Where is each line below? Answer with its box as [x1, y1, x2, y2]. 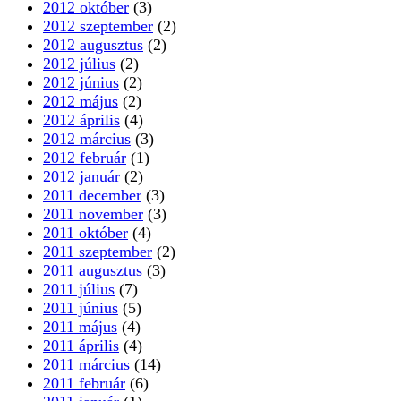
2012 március [43, 130, 131, 149]
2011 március [43, 355, 130, 374]
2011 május [43, 318, 117, 337]
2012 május [43, 92, 118, 111]
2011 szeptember [43, 243, 152, 261]
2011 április [43, 337, 119, 355]
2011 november [43, 205, 143, 224]
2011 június [43, 299, 118, 318]
